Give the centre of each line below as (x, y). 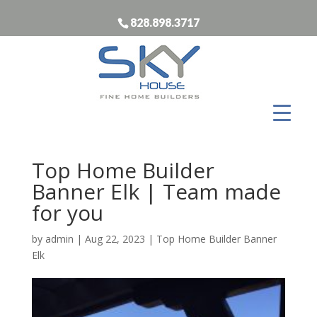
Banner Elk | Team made (156, 191)
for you (67, 212)
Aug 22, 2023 (115, 238)
